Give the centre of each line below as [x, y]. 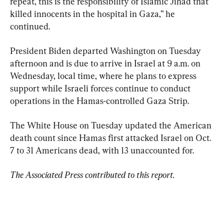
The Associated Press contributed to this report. [92, 174]
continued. [30, 26]
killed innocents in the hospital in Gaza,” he [93, 13]
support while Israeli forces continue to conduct [101, 88]
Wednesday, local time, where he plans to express [104, 75]
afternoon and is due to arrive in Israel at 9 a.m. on [106, 63]
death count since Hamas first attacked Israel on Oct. [111, 137]
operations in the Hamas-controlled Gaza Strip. [99, 100]
